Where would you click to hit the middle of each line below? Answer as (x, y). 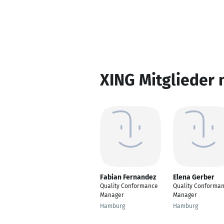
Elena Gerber (194, 177)
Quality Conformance (129, 186)
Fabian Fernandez (128, 177)
